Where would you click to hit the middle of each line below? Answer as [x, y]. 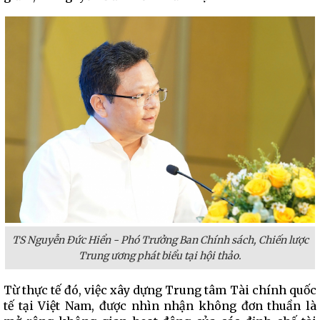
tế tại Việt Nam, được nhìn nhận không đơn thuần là [160, 306]
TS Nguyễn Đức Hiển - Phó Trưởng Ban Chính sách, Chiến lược [160, 240]
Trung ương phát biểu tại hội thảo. [160, 256]
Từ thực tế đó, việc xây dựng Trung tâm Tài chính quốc [160, 290]
